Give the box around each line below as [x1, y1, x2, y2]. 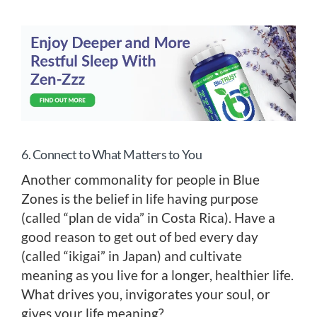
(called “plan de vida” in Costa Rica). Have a [21, 209, 275, 226]
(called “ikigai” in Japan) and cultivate [21, 247, 242, 264]
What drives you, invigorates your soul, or [21, 285, 270, 302]
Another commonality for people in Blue [21, 171, 260, 188]
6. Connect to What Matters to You [21, 146, 202, 162]
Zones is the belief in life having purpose [21, 190, 258, 207]
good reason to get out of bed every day [21, 228, 258, 245]
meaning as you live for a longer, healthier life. [21, 266, 294, 283]
